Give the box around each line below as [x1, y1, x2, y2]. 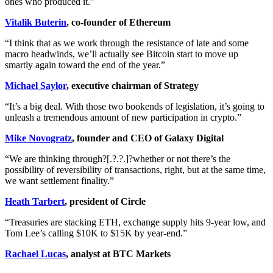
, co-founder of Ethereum [66, 16, 171, 27]
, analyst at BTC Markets [66, 248, 171, 259]
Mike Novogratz [5, 132, 72, 143]
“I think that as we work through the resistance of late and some [5, 37, 249, 48]
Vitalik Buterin [5, 16, 66, 27]
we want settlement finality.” [5, 175, 114, 186]
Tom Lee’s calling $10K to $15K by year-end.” [5, 227, 187, 238]
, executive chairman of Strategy [66, 80, 199, 91]
